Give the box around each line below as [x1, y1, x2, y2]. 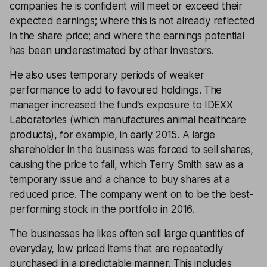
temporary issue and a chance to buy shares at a [10, 173, 230, 185]
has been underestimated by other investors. [10, 45, 214, 57]
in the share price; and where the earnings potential [10, 30, 244, 42]
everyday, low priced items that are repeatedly [10, 243, 223, 254]
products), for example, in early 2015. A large [10, 129, 215, 141]
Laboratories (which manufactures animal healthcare [10, 114, 246, 126]
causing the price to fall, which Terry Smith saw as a [10, 159, 244, 170]
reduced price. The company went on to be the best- [10, 188, 253, 200]
